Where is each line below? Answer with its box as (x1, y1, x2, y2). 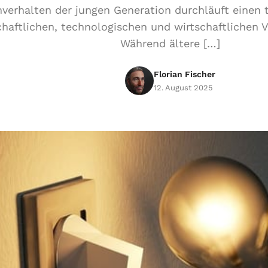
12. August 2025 (153, 83, 213, 92)
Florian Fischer (153, 69, 215, 79)
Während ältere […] (120, 37, 220, 50)
